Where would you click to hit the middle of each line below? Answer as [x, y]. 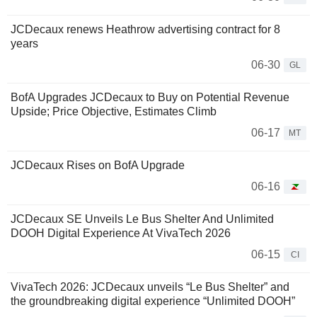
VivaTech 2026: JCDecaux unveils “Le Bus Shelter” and [150, 287]
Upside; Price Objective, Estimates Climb [114, 112]
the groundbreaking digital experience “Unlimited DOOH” [153, 301]
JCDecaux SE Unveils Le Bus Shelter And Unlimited [142, 219]
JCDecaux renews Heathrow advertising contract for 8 [145, 30]
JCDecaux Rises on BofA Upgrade [98, 166]
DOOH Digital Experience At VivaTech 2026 [121, 234]
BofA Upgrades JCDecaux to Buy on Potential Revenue [150, 98]
